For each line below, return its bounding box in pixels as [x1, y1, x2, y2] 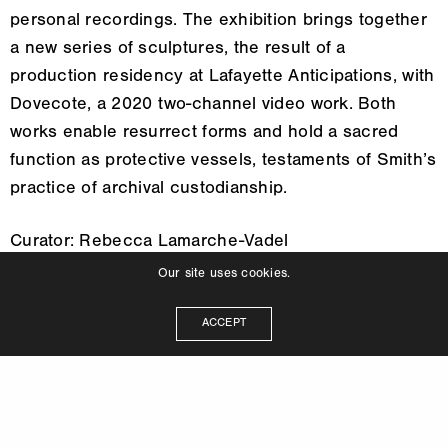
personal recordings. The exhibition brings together [10, 12, 427, 31]
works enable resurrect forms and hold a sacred [10, 124, 399, 143]
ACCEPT [201, 318, 247, 330]
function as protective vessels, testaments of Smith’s [10, 152, 437, 171]
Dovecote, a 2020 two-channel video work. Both [10, 96, 397, 115]
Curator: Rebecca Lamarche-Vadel [10, 233, 289, 252]
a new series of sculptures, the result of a [10, 40, 346, 59]
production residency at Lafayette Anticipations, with [10, 68, 435, 87]
